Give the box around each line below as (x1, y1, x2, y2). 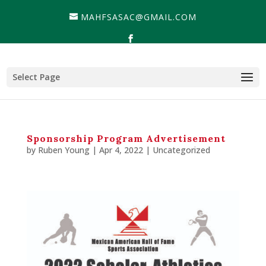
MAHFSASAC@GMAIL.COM (81, 11, 197, 23)
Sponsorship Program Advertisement (26, 132, 226, 144)
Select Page (12, 71, 61, 83)
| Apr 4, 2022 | (89, 144, 153, 156)
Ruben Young (37, 144, 90, 156)
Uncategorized (152, 144, 210, 156)
